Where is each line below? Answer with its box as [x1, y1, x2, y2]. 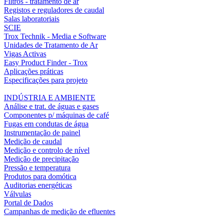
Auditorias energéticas [4, 181, 72, 190]
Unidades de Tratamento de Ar [4, 41, 98, 50]
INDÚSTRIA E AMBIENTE [4, 93, 95, 102]
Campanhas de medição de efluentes [4, 207, 115, 216]
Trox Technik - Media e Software [4, 32, 106, 41]
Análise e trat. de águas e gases [4, 102, 99, 111]
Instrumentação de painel [4, 128, 80, 137]
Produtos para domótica [4, 172, 76, 181]
